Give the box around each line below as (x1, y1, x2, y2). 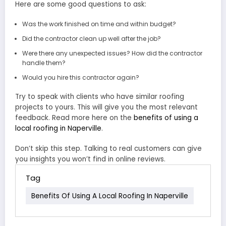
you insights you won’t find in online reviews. (15, 154, 165, 164)
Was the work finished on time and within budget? (22, 19, 176, 28)
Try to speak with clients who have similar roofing (15, 91, 184, 101)
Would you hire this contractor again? (22, 73, 139, 82)
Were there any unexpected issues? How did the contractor (22, 48, 202, 58)
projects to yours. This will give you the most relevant (15, 102, 198, 112)
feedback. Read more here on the (15, 112, 134, 123)
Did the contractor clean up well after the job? (22, 34, 161, 43)
